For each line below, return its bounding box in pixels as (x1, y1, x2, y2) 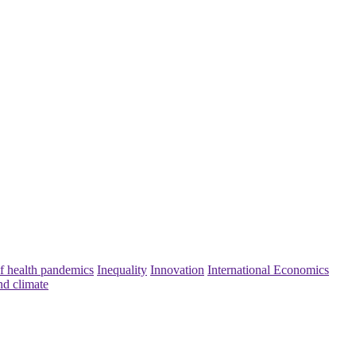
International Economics (207, 263, 329, 277)
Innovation (150, 263, 204, 277)
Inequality (97, 263, 147, 277)
